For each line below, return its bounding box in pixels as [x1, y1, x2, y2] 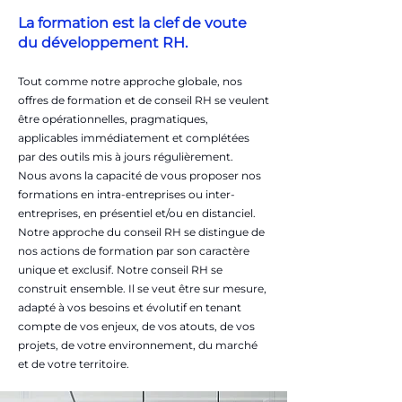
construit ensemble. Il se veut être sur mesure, [18, 282, 267, 295]
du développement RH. [18, 34, 188, 51]
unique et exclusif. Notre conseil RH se [18, 263, 223, 276]
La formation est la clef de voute [18, 14, 247, 31]
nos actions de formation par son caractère [18, 244, 249, 258]
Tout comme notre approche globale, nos [18, 74, 242, 88]
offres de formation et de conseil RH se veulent [18, 93, 269, 107]
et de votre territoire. [18, 357, 129, 371]
